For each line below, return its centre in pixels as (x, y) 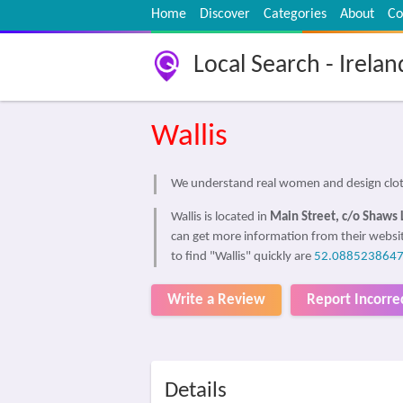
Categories (295, 14)
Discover (225, 14)
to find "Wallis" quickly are (242, 257)
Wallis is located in (220, 217)
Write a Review (216, 300)
